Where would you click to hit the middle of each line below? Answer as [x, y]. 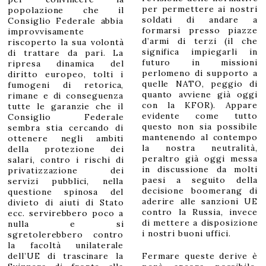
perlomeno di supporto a [199, 73]
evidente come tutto [200, 116]
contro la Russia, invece [199, 212]
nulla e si [66, 224]
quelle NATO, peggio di [199, 84]
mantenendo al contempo [199, 137]
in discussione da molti [199, 170]
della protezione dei [66, 149]
